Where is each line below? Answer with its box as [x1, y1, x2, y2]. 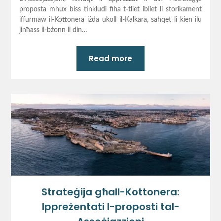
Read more [89, 53, 132, 64]
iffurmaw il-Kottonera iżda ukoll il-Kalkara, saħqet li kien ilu [19, 16, 202, 24]
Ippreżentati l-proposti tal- [41, 200, 180, 214]
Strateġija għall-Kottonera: [41, 185, 180, 199]
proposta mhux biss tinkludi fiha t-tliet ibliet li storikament [19, 6, 202, 13]
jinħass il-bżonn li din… [19, 27, 87, 34]
